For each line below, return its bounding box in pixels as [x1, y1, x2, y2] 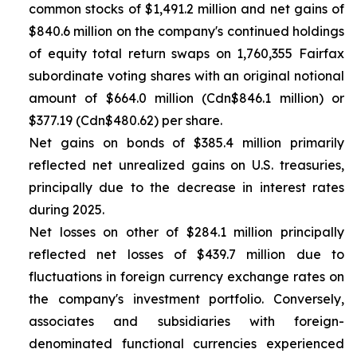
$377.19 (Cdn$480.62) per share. [29, 112, 222, 128]
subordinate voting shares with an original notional [29, 68, 344, 84]
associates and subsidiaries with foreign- [29, 313, 344, 329]
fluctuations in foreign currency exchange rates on [29, 269, 344, 284]
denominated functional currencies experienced [29, 335, 344, 351]
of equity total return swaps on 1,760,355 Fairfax [29, 45, 344, 61]
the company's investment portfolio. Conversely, [29, 291, 344, 307]
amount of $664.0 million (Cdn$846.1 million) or [29, 90, 344, 106]
